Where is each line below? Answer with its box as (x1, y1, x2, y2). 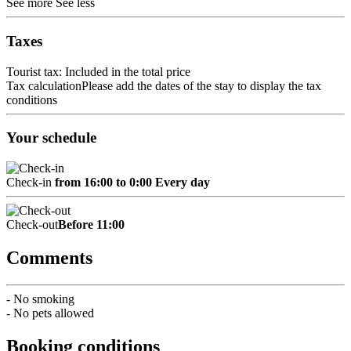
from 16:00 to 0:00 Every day (55, 175, 210, 189)
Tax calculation (6, 78, 81, 92)
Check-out (6, 217, 58, 231)
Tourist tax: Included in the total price (6, 64, 190, 78)
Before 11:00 (58, 217, 125, 231)
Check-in (6, 175, 55, 189)
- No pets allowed (6, 306, 94, 320)
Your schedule (6, 129, 96, 147)
